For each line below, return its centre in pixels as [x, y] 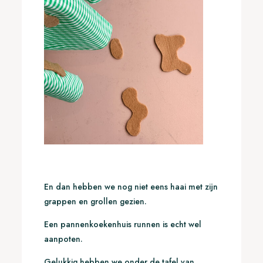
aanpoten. [64, 239]
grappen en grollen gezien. [95, 201]
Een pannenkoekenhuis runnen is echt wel [122, 224]
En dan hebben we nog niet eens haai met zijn [131, 186]
